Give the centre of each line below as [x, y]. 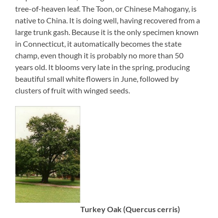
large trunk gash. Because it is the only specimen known [107, 32]
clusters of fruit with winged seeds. [73, 91]
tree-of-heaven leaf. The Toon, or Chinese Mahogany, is [106, 9]
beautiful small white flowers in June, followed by [97, 79]
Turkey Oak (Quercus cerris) [130, 209]
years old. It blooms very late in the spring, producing [103, 67]
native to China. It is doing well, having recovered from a [108, 20]
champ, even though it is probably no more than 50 [100, 55]
